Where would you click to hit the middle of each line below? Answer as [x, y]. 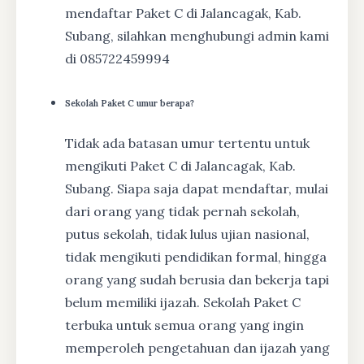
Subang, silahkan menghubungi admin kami [197, 35]
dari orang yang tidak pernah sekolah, [182, 211]
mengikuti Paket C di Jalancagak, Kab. [180, 165]
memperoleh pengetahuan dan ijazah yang [197, 347]
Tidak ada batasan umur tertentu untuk [187, 143]
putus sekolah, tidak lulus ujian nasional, [187, 234]
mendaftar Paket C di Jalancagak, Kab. [183, 13]
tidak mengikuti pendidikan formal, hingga [196, 256]
